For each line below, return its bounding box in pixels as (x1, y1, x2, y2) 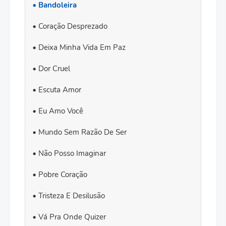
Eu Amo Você (38, 106, 83, 116)
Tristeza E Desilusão (38, 191, 105, 201)
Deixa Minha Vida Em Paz (38, 42, 126, 52)
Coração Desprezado (38, 21, 107, 31)
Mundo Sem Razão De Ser (38, 127, 127, 137)
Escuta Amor (38, 85, 81, 95)
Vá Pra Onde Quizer (38, 212, 106, 222)
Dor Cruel (38, 64, 70, 74)
